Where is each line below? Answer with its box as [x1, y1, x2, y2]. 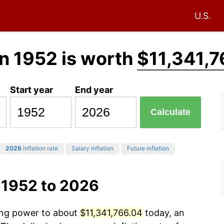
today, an [142, 207, 184, 218]
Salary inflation [71, 144, 113, 152]
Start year [10, 84, 53, 95]
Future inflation [127, 144, 169, 152]
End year [75, 84, 113, 95]
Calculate [150, 107, 191, 117]
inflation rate [21, 144, 58, 152]
